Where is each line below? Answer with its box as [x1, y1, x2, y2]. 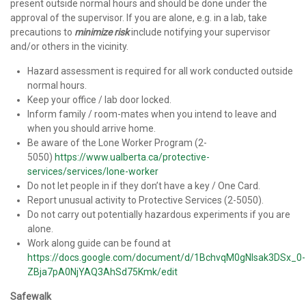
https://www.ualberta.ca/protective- [55, 152, 210, 163]
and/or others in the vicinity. [10, 41, 128, 52]
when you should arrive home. [27, 123, 156, 134]
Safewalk [10, 291, 51, 302]
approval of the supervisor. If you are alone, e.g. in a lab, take [10, 12, 267, 23]
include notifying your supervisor [131, 27, 270, 38]
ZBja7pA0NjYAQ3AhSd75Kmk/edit [27, 266, 178, 277]
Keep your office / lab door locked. [27, 94, 171, 105]
